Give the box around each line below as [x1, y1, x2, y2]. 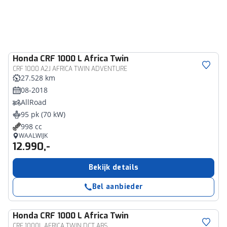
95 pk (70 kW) [21, 109, 65, 119]
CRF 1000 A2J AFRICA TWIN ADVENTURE [13, 65, 127, 73]
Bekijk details [88, 163, 139, 172]
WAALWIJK [19, 131, 48, 140]
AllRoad [21, 97, 47, 107]
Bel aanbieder [92, 182, 143, 192]
